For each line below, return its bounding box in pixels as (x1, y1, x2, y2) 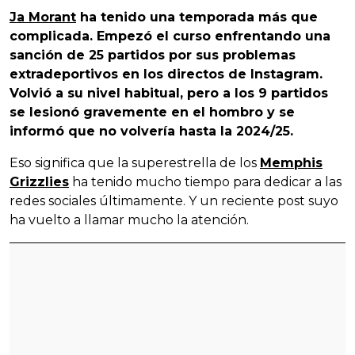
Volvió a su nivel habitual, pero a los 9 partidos (10, 86, 328, 101)
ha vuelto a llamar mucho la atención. (10, 212, 249, 228)
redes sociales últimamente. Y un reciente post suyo (10, 193, 338, 209)
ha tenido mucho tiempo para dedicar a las (69, 174, 342, 190)
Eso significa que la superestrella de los (10, 155, 260, 171)
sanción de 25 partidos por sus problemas (10, 48, 296, 63)
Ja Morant (10, 10, 76, 25)
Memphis (260, 155, 323, 171)
